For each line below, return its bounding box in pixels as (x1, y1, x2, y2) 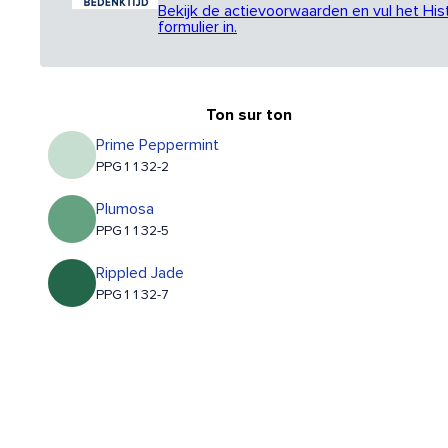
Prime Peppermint (96, 137, 219, 154)
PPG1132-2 (96, 160, 169, 175)
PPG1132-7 (96, 288, 169, 303)
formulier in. (158, 19, 237, 36)
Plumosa (96, 201, 154, 218)
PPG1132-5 (96, 224, 169, 239)
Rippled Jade (96, 265, 184, 282)
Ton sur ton (205, 107, 292, 124)
